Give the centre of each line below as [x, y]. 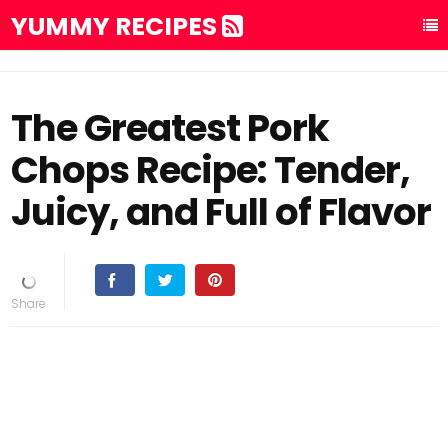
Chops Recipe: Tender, [211, 170]
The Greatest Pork [170, 128]
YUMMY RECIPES [117, 26]
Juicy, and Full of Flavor [221, 212]
